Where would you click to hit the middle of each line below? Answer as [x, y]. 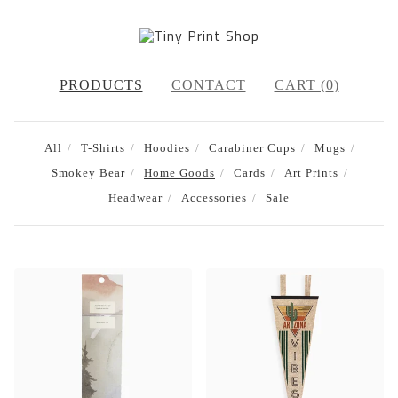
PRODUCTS [101, 85]
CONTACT [208, 85]
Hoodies [167, 148]
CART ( [300, 85]
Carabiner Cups [252, 148]
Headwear [135, 198]
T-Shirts [103, 148]
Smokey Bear [88, 173]
